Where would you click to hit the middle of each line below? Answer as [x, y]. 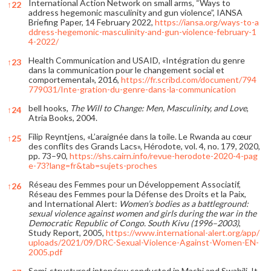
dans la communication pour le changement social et [126, 70]
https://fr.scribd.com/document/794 [189, 79]
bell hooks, [49, 108]
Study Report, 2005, [67, 232]
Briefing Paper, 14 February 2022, [92, 22]
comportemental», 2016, [75, 79]
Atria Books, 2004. [63, 117]
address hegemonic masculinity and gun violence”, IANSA [135, 12]
